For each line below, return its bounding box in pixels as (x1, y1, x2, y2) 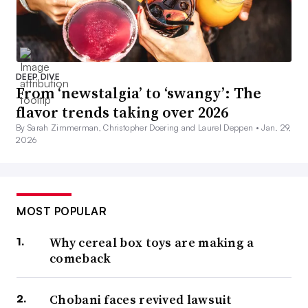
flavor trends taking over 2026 (16, 102, 228, 123)
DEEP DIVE (16, 71, 60, 82)
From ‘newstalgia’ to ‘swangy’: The (16, 82, 261, 104)
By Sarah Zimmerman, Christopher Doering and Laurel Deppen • (16, 122, 262, 133)
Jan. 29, (261, 122, 291, 133)
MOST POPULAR (16, 204, 107, 219)
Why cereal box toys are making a (49, 234, 254, 252)
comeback (49, 250, 111, 267)
